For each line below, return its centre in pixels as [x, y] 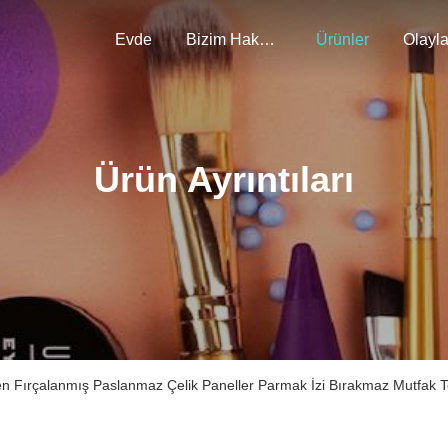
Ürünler [342, 39]
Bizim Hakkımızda [267, 39]
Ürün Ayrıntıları [224, 179]
